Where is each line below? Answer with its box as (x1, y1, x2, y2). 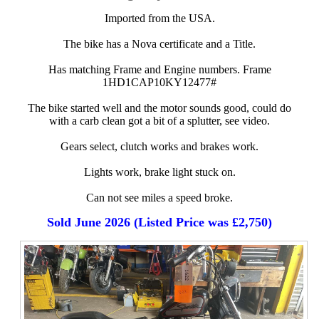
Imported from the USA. (104, 12, 215, 25)
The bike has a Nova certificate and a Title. (63, 38, 256, 51)
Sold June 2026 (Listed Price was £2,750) (47, 215, 272, 230)
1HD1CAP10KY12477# (103, 76, 216, 89)
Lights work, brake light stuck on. (83, 166, 236, 179)
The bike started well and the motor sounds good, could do (28, 102, 291, 115)
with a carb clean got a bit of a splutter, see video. (49, 115, 270, 127)
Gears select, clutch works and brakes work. (61, 140, 258, 153)
